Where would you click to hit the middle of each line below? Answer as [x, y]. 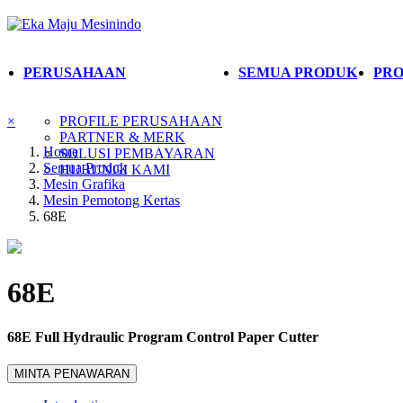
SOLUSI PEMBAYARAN [137, 153]
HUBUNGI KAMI [115, 170]
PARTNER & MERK [122, 137]
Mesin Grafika [84, 184]
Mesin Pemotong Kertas [112, 200]
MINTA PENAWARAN [72, 374]
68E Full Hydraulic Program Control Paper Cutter [163, 336]
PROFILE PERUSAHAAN [141, 121]
